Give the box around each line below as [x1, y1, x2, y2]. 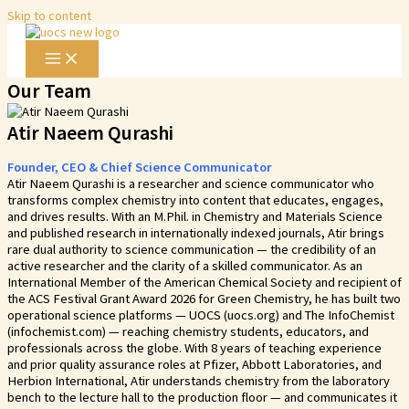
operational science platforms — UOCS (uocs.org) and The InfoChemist [7, 306, 394, 323]
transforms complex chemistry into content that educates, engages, [7, 191, 383, 208]
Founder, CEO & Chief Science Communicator [7, 158, 271, 175]
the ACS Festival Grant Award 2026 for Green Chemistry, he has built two [7, 289, 401, 307]
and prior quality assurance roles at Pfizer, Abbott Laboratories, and [7, 355, 382, 372]
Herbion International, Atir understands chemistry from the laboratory [7, 372, 390, 389]
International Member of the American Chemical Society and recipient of [7, 273, 402, 290]
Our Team [7, 78, 91, 103]
